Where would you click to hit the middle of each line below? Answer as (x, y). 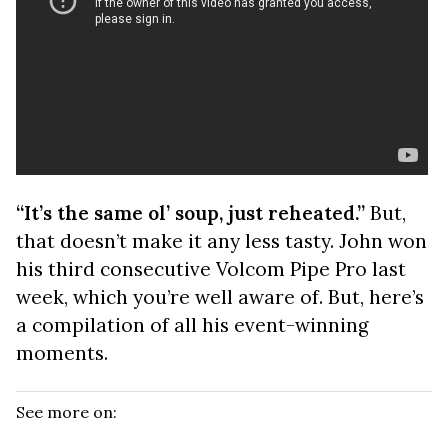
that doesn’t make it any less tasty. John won (221, 241)
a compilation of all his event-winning (192, 325)
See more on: (66, 412)
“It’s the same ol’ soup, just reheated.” (190, 213)
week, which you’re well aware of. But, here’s (220, 297)
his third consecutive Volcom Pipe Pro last (211, 269)
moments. (62, 353)
